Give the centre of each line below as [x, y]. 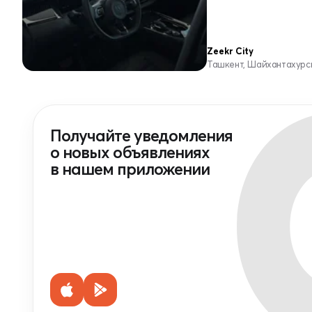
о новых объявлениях [130, 152]
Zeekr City [230, 51]
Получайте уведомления [141, 135]
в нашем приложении [130, 169]
